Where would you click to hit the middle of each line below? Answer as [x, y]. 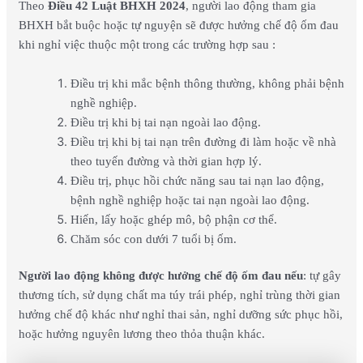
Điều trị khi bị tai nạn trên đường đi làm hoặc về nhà [203, 141]
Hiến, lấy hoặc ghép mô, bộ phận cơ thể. [173, 219]
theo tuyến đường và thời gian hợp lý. [166, 161]
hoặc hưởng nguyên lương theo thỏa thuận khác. [141, 334]
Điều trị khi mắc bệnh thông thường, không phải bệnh [207, 83]
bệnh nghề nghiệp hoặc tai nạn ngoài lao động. [190, 200]
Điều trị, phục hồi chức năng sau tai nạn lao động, [197, 180]
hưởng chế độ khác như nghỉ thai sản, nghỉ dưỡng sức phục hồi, [180, 315]
